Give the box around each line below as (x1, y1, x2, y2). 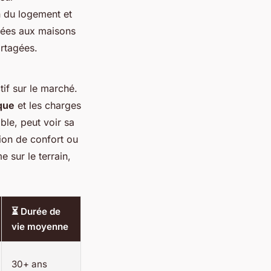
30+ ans (11, 258, 47, 270)
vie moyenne (11, 220, 68, 232)
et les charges (15, 99, 81, 111)
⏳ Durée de (11, 205, 60, 217)
